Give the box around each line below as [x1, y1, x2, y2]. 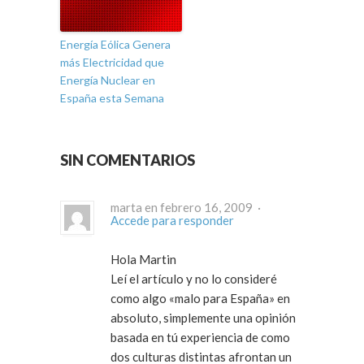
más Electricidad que [60, 55, 164, 70]
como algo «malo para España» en [110, 291, 169, 306]
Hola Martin [110, 252, 176, 267]
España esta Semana [60, 91, 164, 106]
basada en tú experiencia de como [110, 330, 290, 345]
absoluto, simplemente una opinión [110, 310, 296, 326]
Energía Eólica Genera [60, 37, 171, 52]
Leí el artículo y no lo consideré [110, 271, 277, 287]
